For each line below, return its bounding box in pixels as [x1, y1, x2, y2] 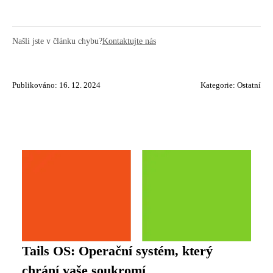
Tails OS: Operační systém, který [22, 244, 213, 258]
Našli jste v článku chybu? [12, 36, 102, 46]
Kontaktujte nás [102, 36, 156, 46]
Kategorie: [200, 81, 237, 90]
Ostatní [237, 81, 261, 90]
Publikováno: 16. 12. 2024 [12, 81, 101, 90]
